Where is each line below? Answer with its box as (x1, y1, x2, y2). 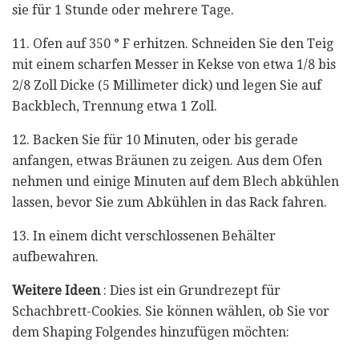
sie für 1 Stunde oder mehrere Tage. (12, 2, 234, 18)
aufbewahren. (12, 248, 99, 264)
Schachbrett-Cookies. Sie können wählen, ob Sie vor (12, 303, 329, 319)
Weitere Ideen (12, 282, 100, 298)
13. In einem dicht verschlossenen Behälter (12, 228, 276, 244)
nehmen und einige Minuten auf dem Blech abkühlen (12, 173, 339, 189)
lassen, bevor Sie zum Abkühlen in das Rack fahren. (12, 194, 327, 210)
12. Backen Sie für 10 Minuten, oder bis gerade (12, 131, 298, 147)
